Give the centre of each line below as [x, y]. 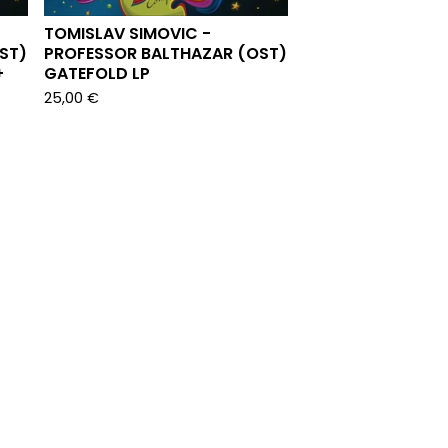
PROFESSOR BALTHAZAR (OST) [165, 53]
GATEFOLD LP [97, 73]
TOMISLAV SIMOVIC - [127, 33]
